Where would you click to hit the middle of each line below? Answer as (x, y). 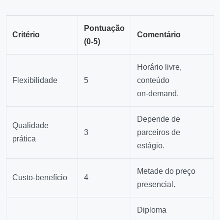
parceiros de (159, 132)
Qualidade (30, 125)
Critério (26, 34)
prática (24, 138)
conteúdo (153, 80)
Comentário (159, 34)
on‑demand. (158, 93)
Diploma (152, 210)
